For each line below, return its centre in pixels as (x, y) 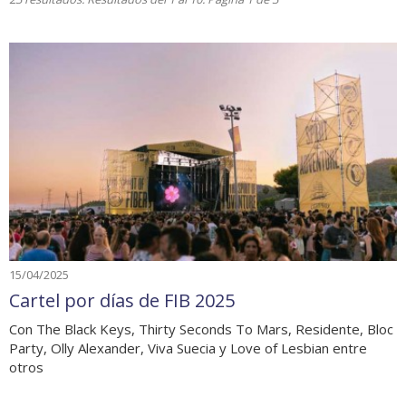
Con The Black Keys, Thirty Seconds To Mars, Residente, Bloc (201, 329)
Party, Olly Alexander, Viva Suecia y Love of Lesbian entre (188, 348)
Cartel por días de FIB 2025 (122, 300)
